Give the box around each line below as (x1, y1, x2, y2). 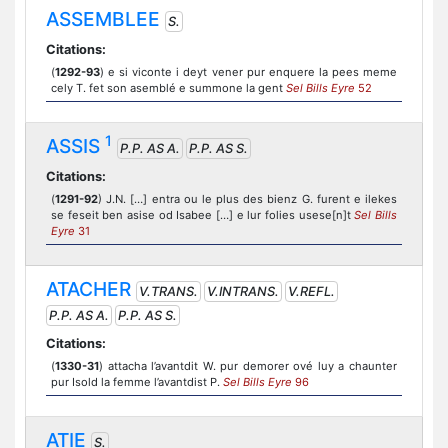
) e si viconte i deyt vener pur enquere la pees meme (100, 65, 397, 79)
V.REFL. (288, 284, 335, 299)
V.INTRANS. (207, 284, 279, 299)
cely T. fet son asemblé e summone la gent (51, 81, 286, 95)
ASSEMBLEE (46, 7, 160, 31)
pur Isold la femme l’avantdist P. (51, 375, 223, 389)
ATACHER (46, 277, 131, 301)
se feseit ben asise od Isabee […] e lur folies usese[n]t (51, 208, 355, 222)
